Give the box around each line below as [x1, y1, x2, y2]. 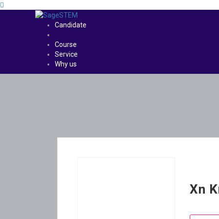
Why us [55, 60, 77, 68]
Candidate [55, 21, 87, 29]
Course [55, 41, 77, 49]
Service [55, 50, 78, 59]
